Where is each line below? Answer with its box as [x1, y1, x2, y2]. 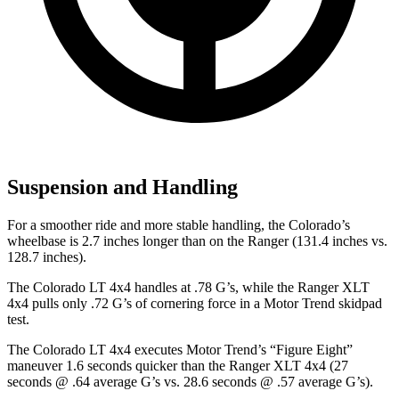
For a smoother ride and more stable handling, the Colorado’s [7, 217, 350, 233]
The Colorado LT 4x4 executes [7, 342, 186, 358]
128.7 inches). [7, 249, 86, 265]
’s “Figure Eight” [257, 342, 353, 358]
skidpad [335, 296, 382, 312]
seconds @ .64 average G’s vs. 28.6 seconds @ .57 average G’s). [7, 374, 373, 390]
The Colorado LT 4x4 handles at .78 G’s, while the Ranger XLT [7, 280, 370, 296]
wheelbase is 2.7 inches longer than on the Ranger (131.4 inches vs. [7, 233, 387, 249]
